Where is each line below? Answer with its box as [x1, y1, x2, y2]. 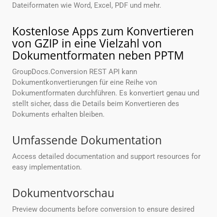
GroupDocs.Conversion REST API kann [12, 67, 137, 77]
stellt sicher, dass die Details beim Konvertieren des [12, 99, 179, 108]
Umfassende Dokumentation [12, 132, 162, 148]
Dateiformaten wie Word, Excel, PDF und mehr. [12, 1, 161, 10]
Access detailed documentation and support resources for [12, 152, 201, 161]
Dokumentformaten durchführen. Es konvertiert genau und [12, 89, 199, 98]
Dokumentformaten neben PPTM [12, 47, 184, 63]
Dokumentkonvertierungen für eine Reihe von [12, 78, 157, 87]
